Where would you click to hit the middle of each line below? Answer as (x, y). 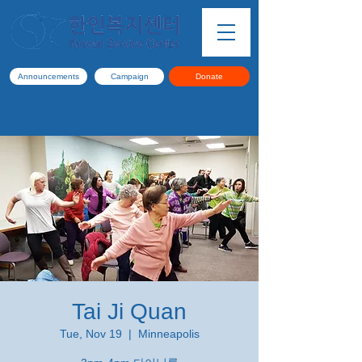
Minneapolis (168, 334)
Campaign (129, 76)
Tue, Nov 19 (90, 334)
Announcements (48, 76)
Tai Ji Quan (129, 311)
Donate (209, 76)
